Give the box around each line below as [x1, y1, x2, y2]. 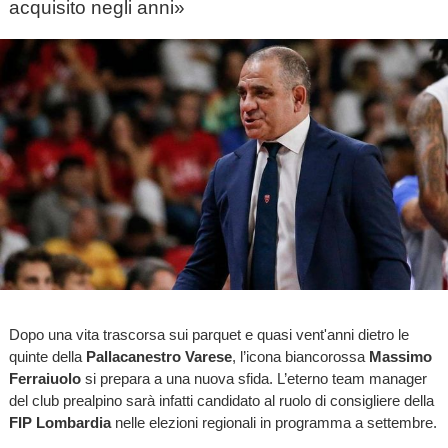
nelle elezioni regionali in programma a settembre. [110, 414, 437, 432]
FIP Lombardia [8, 414, 111, 432]
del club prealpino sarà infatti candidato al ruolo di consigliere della [8, 392, 434, 410]
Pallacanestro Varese [85, 348, 232, 366]
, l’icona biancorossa [231, 348, 369, 366]
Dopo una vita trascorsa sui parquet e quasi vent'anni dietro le [8, 326, 409, 344]
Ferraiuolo [8, 370, 81, 388]
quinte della [8, 348, 86, 366]
